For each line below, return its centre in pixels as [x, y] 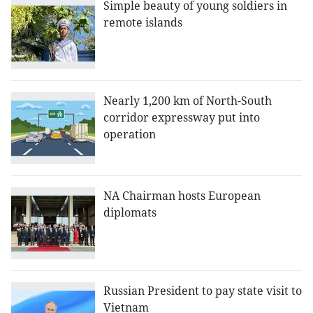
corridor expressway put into [182, 118]
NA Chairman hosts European [182, 196]
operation [130, 134]
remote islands [143, 23]
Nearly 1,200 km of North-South [188, 101]
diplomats [130, 213]
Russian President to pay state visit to [203, 291]
